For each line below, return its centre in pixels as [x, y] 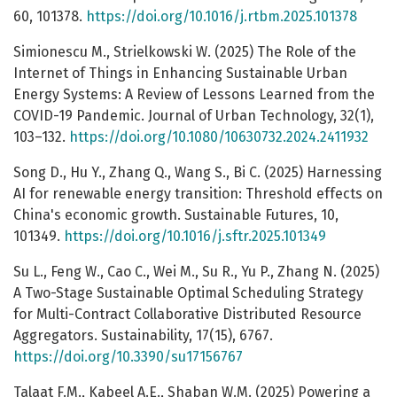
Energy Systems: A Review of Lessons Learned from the [194, 95]
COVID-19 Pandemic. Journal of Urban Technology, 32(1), [194, 116]
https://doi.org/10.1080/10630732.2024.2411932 [219, 137]
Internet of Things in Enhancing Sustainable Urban [180, 74]
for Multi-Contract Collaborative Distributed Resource [187, 315]
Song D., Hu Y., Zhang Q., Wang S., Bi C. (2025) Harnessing [198, 173]
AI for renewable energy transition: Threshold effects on [198, 194]
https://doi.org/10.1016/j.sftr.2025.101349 [195, 237]
